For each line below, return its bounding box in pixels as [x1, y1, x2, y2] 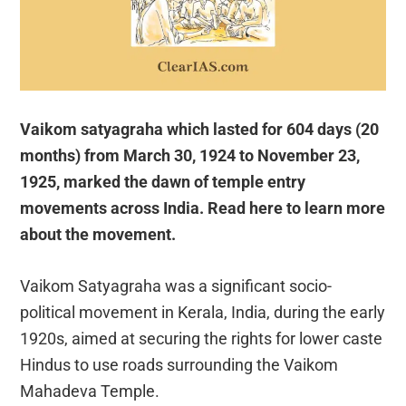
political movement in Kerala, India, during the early [20, 303, 386, 323]
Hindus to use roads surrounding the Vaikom [20, 355, 339, 375]
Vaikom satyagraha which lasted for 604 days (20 [20, 120, 380, 140]
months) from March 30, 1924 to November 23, [20, 146, 361, 166]
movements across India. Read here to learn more [20, 198, 386, 218]
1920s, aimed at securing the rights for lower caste [20, 329, 383, 349]
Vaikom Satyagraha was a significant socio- [20, 276, 333, 296]
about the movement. [20, 225, 177, 245]
